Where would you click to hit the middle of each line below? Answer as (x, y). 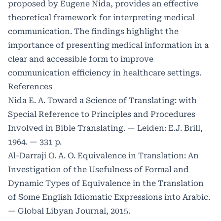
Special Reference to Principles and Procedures (102, 114)
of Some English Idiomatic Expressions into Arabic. (109, 197)
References (30, 86)
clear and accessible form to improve (81, 59)
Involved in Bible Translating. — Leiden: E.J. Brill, (105, 128)
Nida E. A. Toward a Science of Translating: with (102, 100)
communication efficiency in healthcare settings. (105, 73)
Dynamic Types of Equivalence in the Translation (106, 183)
